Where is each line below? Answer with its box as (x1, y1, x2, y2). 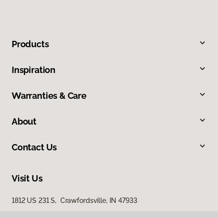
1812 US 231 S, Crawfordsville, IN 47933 (12, 197, 137, 205)
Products (12, 39, 49, 50)
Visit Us (12, 173, 43, 184)
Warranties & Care (12, 91, 87, 101)
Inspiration (12, 65, 56, 75)
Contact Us (12, 142, 57, 153)
